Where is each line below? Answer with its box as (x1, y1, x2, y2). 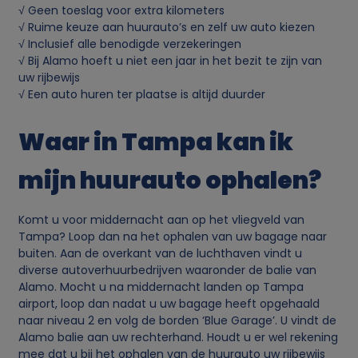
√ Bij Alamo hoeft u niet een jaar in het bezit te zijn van (18, 52, 323, 69)
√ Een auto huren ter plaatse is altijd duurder (18, 86, 266, 102)
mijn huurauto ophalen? (18, 162, 322, 197)
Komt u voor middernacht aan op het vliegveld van (18, 211, 305, 228)
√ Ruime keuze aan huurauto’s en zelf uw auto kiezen (18, 18, 316, 35)
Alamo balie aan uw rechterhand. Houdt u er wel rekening (18, 328, 339, 345)
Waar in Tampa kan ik (18, 124, 294, 159)
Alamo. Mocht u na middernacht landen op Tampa (18, 278, 304, 295)
